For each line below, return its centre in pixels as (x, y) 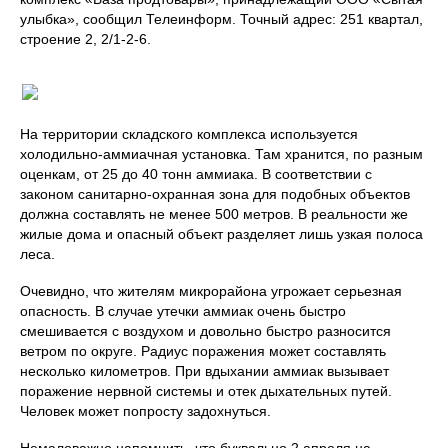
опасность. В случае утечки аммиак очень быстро (183, 311)
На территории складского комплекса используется (189, 134)
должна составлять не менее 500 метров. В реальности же (214, 214)
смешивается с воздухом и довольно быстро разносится (205, 331)
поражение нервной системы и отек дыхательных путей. (206, 391)
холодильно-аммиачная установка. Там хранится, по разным (221, 154)
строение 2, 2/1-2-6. (85, 39)
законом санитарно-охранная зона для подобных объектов (215, 194)
